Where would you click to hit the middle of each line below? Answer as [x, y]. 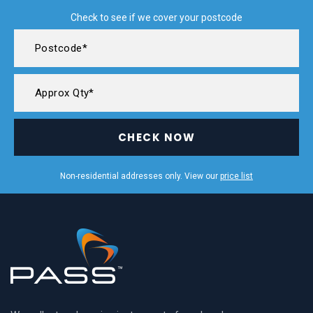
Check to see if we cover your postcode [156, 18]
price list [236, 176]
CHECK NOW [156, 138]
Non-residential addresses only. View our [140, 176]
